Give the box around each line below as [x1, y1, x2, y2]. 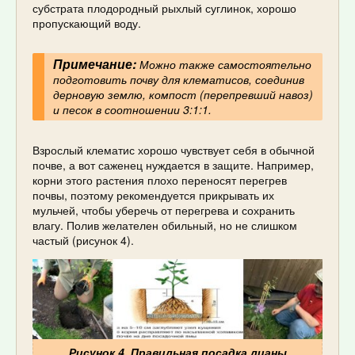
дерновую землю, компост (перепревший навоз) [52, 86, 313, 103]
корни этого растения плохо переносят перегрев [32, 172, 287, 189]
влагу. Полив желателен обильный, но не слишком [32, 217, 297, 234]
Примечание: [52, 55, 136, 74]
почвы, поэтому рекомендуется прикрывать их [32, 187, 274, 204]
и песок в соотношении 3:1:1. [52, 101, 212, 118]
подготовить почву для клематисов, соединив [52, 71, 304, 88]
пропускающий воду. [32, 14, 141, 31]
